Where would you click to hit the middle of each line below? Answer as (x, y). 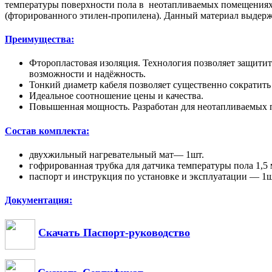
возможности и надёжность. (87, 74)
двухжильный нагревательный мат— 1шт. (117, 154)
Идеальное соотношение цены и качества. (116, 96)
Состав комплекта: (47, 131)
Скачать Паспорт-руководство (114, 233)
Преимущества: (39, 39)
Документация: (39, 200)
